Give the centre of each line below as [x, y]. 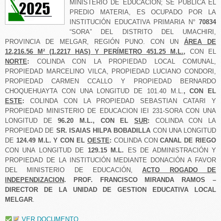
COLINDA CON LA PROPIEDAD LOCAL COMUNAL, [126, 62]
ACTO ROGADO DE [179, 170]
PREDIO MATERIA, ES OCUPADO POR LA [143, 12]
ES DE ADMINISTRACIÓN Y [172, 150]
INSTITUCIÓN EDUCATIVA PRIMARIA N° [132, 22]
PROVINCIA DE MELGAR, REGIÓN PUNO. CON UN [94, 42]
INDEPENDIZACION [35, 180]
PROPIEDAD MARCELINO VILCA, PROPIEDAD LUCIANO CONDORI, [110, 72]
